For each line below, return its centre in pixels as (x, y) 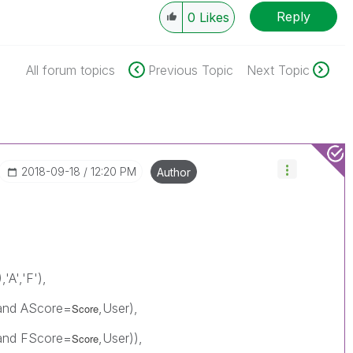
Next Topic (278, 70)
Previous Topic (190, 70)
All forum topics (70, 70)
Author (174, 172)
